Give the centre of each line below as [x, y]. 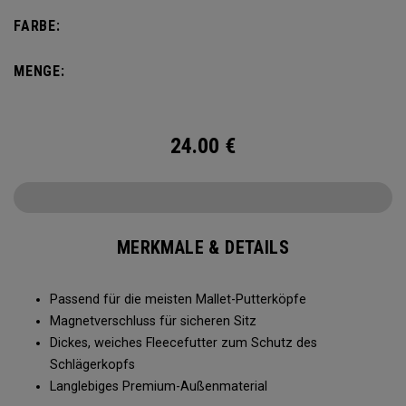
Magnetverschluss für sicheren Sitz [153, 321]
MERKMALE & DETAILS [203, 247]
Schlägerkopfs [92, 365]
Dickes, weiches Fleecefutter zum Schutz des [184, 343]
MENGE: [39, 71]
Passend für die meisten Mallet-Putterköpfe [178, 300]
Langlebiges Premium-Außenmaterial [159, 387]
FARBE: [37, 26]
